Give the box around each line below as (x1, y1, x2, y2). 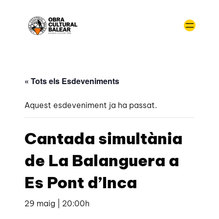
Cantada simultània (24, 128, 183, 148)
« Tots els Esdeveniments (24, 75, 120, 87)
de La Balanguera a (24, 150, 179, 170)
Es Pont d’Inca (24, 172, 137, 192)
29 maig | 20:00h (24, 198, 90, 208)
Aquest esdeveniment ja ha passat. (24, 100, 157, 110)
